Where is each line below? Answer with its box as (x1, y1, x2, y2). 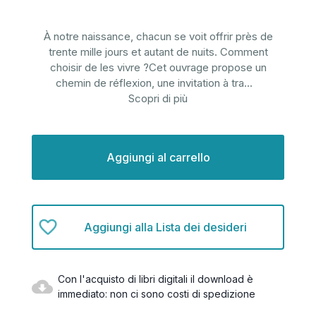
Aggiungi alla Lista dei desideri (84, 219, 247, 234)
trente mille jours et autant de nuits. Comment (48, 45, 268, 59)
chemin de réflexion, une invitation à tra (55, 76, 244, 90)
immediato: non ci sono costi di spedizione (58, 288, 255, 300)
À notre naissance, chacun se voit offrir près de (43, 30, 273, 44)
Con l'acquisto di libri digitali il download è (58, 273, 253, 286)
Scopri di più (128, 92, 188, 106)
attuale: (32, 149, 64, 161)
